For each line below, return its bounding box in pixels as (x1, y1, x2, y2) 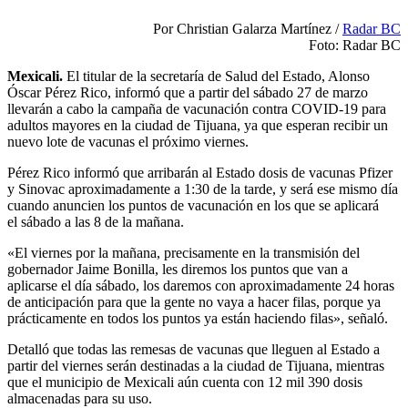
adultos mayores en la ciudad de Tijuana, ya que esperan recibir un (7, 117, 388, 133)
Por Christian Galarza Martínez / (153, 20, 342, 36)
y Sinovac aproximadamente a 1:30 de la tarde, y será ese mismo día (7, 180, 398, 197)
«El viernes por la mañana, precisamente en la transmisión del (7, 244, 360, 260)
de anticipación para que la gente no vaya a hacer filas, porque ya (7, 293, 381, 310)
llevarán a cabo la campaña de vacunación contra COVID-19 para (7, 100, 386, 117)
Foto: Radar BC (309, 36, 401, 53)
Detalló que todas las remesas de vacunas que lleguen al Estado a (7, 341, 380, 357)
